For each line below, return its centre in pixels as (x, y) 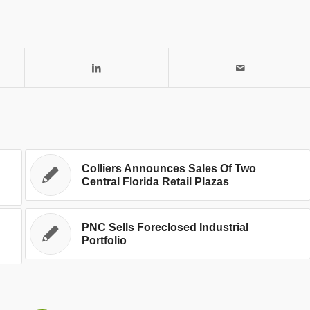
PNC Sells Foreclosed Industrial (165, 228)
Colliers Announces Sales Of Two (168, 169)
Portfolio (104, 241)
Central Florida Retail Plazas (155, 182)
